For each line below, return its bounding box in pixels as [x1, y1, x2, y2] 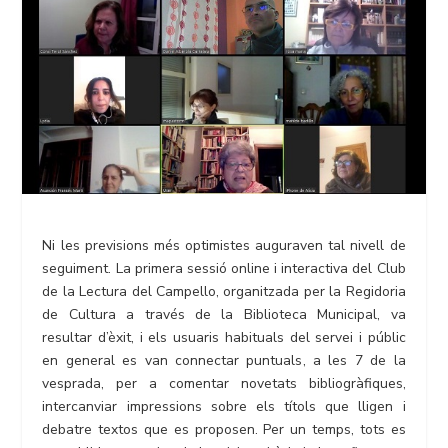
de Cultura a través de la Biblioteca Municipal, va [42, 305, 406, 325]
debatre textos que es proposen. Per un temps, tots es [42, 420, 406, 440]
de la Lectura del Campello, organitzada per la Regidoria [42, 282, 406, 302]
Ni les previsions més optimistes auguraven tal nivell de [42, 236, 406, 256]
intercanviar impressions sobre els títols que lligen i [42, 397, 406, 417]
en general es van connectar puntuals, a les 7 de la [42, 351, 406, 371]
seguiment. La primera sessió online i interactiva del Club [42, 259, 406, 279]
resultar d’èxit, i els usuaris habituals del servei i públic [42, 328, 406, 348]
